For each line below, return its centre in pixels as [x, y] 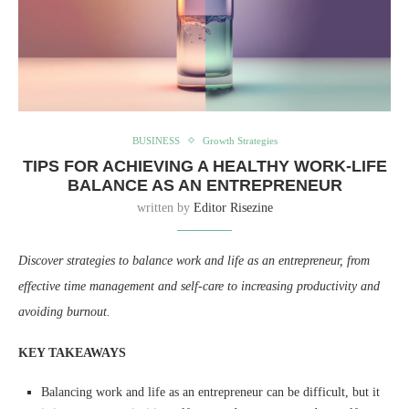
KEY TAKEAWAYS [72, 352]
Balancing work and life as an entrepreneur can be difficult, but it [210, 392]
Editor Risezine [233, 207]
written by [165, 207]
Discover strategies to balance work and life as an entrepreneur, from [194, 260]
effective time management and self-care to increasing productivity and [199, 286]
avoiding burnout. [64, 311]
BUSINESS [156, 140]
